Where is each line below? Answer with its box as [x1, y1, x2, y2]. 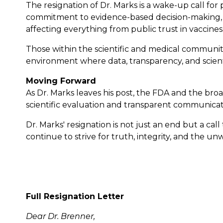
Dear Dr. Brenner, [26, 211, 95, 221]
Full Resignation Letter [26, 191, 124, 201]
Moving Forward [26, 76, 96, 86]
